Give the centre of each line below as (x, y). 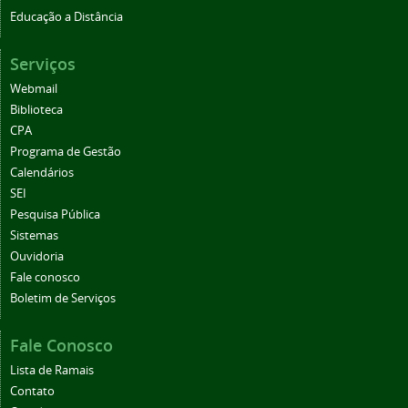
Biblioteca (36, 109)
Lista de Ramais (52, 370)
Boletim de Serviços (63, 298)
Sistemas (34, 235)
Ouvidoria (37, 256)
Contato (32, 391)
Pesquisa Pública (55, 214)
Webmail (34, 88)
